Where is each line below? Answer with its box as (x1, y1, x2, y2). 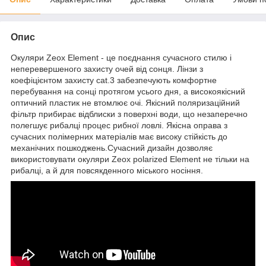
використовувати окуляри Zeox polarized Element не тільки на (11, 154, 249, 164)
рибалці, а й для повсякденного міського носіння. (11, 166, 203, 176)
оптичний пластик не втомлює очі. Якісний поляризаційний (11, 98, 240, 108)
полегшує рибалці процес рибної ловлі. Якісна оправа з (11, 121, 227, 131)
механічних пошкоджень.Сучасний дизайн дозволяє (11, 143, 213, 153)
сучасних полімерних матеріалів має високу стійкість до (11, 132, 227, 142)
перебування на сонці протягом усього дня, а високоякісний (11, 87, 245, 97)
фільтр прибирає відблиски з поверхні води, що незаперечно (11, 109, 248, 119)
